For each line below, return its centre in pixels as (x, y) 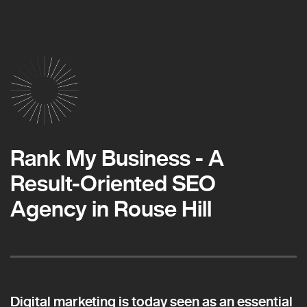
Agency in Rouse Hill (111, 209)
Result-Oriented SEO (113, 183)
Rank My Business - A (117, 158)
